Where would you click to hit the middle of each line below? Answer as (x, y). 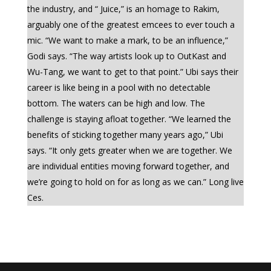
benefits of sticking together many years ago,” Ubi (125, 135)
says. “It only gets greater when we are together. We (129, 150)
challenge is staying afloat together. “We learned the (129, 119)
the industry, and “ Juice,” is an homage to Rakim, (123, 9)
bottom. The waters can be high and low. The (116, 103)
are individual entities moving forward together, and (128, 166)
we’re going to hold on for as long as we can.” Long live (135, 182)
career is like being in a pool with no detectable (119, 87)
